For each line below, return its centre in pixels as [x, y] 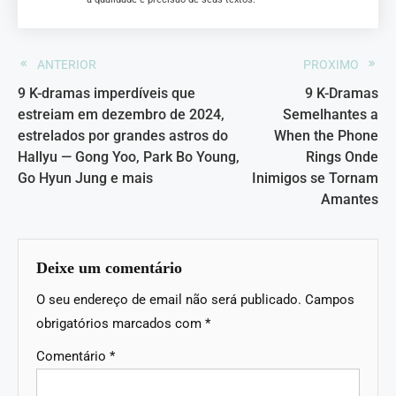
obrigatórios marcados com [121, 323]
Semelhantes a [331, 114]
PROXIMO [331, 64]
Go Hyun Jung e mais [85, 178]
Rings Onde [342, 156]
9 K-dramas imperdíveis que [107, 93]
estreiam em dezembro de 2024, [121, 114]
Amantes [350, 199]
